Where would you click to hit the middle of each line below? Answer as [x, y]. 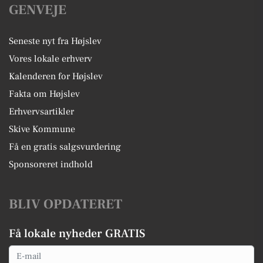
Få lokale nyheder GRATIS [77, 234]
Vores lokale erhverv [50, 59]
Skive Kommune [42, 129]
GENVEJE [38, 10]
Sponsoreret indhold [51, 164]
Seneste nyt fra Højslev [55, 41]
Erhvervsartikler [41, 112]
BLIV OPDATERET [65, 204]
